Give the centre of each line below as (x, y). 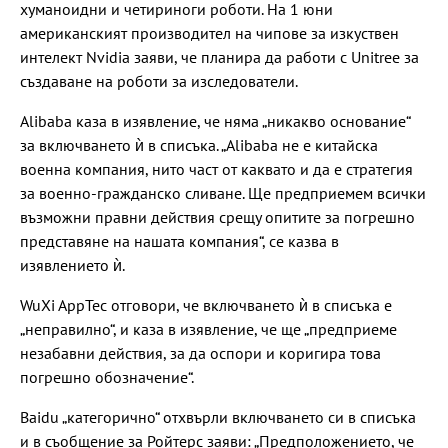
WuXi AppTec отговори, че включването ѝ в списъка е (206, 304)
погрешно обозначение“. (107, 376)
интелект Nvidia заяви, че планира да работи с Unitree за (219, 56)
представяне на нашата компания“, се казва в (179, 240)
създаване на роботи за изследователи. (159, 80)
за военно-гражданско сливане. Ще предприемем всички (223, 192)
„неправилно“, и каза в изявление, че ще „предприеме (208, 328)
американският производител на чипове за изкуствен (209, 32)
